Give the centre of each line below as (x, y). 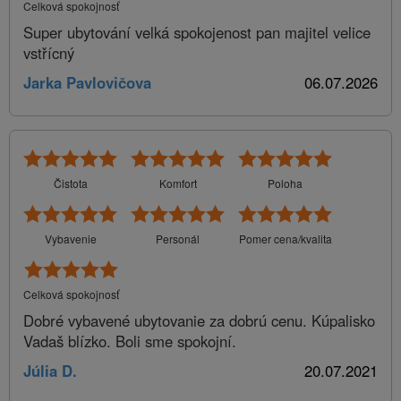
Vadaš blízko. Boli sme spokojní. (130, 341)
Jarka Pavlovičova (87, 83)
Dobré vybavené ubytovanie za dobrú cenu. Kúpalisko (199, 321)
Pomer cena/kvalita (285, 239)
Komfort (178, 183)
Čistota (70, 183)
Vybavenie (70, 239)
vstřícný (49, 53)
